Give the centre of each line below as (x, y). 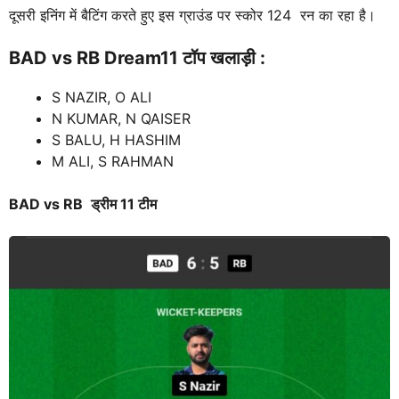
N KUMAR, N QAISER (121, 119)
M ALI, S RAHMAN (113, 162)
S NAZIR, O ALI (102, 98)
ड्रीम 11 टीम (124, 204)
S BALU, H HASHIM (116, 140)
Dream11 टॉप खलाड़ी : (187, 58)
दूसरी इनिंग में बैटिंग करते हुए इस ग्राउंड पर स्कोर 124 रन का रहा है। (195, 16)
